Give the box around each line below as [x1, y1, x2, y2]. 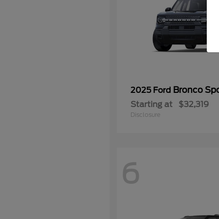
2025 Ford [131, 86, 173, 95]
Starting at [131, 100, 173, 109]
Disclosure [131, 111, 160, 118]
